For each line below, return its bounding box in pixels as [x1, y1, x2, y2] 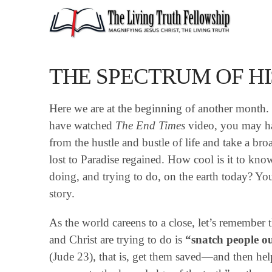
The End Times [115, 118, 188, 132]
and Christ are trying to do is [49, 233, 185, 246]
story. [49, 186, 75, 200]
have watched [49, 118, 115, 132]
